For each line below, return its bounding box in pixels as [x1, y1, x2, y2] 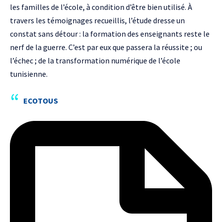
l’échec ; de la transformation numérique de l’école [10, 55, 180, 65]
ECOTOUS [23, 96, 58, 106]
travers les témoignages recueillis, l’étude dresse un [10, 15, 185, 25]
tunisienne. [10, 69, 48, 79]
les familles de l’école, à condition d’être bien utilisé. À [10, 2, 192, 12]
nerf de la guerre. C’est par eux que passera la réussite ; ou [10, 42, 202, 52]
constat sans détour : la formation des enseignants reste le [10, 29, 210, 39]
